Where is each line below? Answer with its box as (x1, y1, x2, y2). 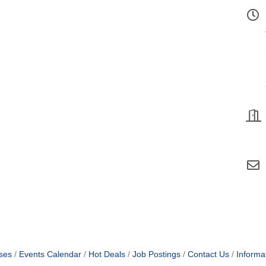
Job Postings (132, 250, 180, 259)
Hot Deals (88, 250, 125, 259)
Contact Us (187, 250, 229, 259)
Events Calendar (18, 250, 81, 259)
